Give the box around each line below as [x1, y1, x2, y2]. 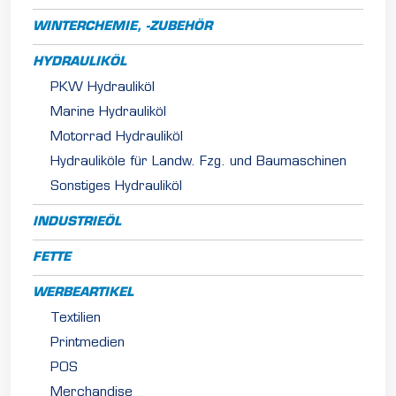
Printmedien [50, 336, 125, 350]
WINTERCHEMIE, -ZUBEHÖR [33, 19, 212, 34]
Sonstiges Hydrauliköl [50, 179, 182, 194]
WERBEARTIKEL [33, 286, 133, 300]
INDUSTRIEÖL [33, 215, 121, 229]
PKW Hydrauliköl [50, 80, 155, 95]
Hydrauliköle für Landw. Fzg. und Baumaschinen [50, 155, 346, 169]
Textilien [50, 311, 101, 325]
